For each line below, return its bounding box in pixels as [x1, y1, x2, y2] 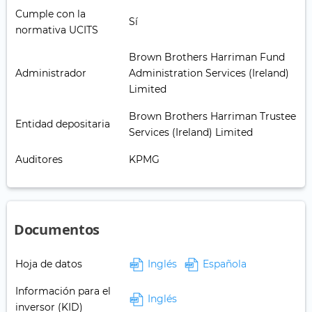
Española [203, 258, 247, 271]
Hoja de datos [15, 258, 82, 271]
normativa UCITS [15, 24, 98, 37]
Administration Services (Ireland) [129, 67, 289, 80]
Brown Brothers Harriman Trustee [129, 110, 296, 123]
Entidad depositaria [15, 118, 110, 131]
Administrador [15, 67, 86, 80]
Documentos [14, 220, 100, 240]
